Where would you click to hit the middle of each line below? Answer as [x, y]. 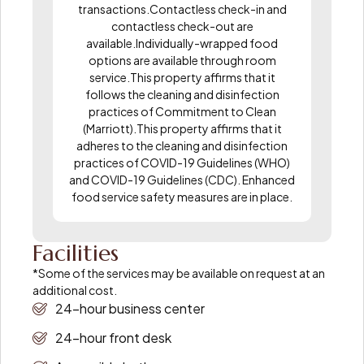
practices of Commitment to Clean [182, 111]
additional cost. [75, 290]
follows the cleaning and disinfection [182, 94]
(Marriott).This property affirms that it [182, 128]
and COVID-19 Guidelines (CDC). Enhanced [182, 179]
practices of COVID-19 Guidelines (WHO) [182, 162]
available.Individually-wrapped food [182, 43]
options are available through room [182, 60]
